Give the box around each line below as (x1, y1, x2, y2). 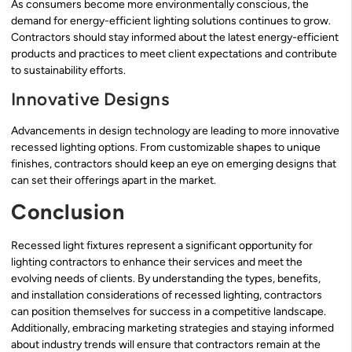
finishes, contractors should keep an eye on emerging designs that (11, 156, 336, 170)
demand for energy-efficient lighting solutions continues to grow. (11, 13, 331, 27)
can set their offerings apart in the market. (11, 173, 216, 187)
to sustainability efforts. (11, 63, 126, 77)
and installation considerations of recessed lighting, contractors (11, 288, 322, 302)
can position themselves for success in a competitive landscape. (11, 305, 326, 319)
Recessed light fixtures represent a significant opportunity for (11, 239, 313, 253)
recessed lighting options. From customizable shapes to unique (11, 140, 321, 154)
